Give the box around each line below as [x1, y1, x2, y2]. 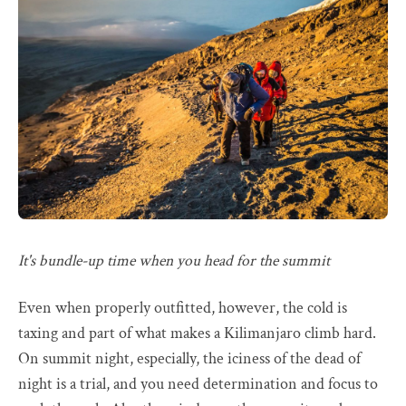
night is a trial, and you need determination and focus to [18, 372, 378, 394]
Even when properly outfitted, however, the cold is [18, 296, 347, 318]
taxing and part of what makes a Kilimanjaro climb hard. [18, 322, 376, 343]
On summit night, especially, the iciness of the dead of [18, 347, 361, 369]
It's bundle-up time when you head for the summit [18, 249, 330, 271]
